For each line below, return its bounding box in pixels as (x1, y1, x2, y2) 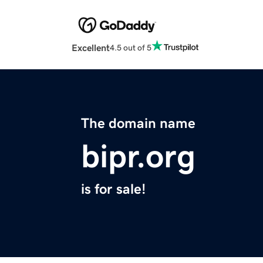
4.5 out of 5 (110, 43, 151, 52)
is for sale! (81, 182, 146, 197)
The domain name (81, 116, 195, 131)
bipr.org (81, 140, 195, 173)
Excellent (72, 43, 110, 53)
